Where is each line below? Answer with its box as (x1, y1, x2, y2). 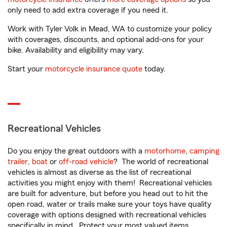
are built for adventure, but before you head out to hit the (8, 190, 208, 198)
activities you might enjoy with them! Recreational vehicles (8, 179, 212, 187)
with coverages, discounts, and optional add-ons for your (8, 35, 204, 44)
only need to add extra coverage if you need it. (8, 6, 170, 14)
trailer (8, 158, 28, 166)
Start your (8, 65, 45, 73)
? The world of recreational (113, 158, 208, 166)
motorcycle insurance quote (45, 65, 142, 73)
